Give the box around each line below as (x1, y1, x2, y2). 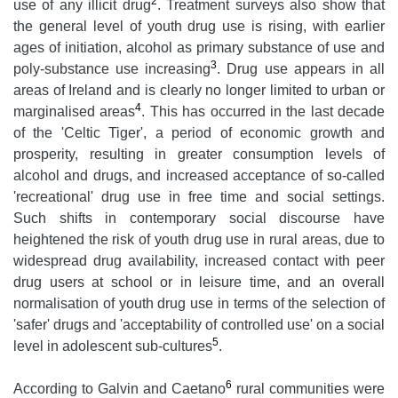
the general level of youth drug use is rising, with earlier (13, 19, 385, 35)
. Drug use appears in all (217, 61, 386, 77)
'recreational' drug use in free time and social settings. (13, 189, 385, 205)
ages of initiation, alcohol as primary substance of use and (13, 40, 385, 56)
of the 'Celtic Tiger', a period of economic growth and (13, 125, 385, 141)
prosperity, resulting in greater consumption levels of (13, 147, 385, 163)
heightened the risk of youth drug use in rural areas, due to (13, 232, 385, 248)
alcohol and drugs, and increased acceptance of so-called (13, 168, 385, 184)
